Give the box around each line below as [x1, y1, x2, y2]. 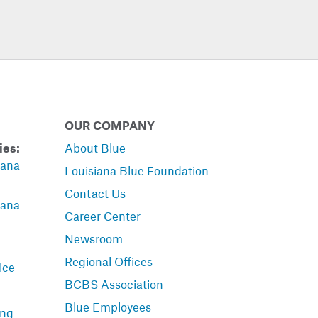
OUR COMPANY [65, 118, 155, 132]
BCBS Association [65, 277, 163, 291]
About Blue [65, 141, 126, 155]
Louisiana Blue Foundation [65, 163, 209, 177]
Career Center [65, 209, 141, 223]
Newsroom [65, 231, 123, 246]
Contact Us [65, 186, 126, 200]
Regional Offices [65, 254, 153, 268]
